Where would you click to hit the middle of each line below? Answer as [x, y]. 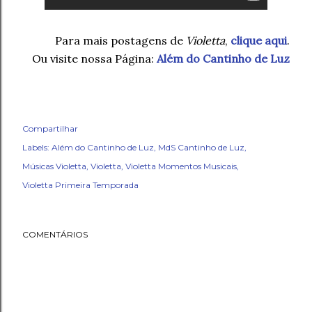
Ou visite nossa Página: [94, 59]
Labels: [36, 148]
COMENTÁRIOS [55, 235]
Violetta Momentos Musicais [181, 166]
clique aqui [259, 41]
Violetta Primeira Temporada [80, 185]
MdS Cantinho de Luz [201, 148]
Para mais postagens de [120, 41]
